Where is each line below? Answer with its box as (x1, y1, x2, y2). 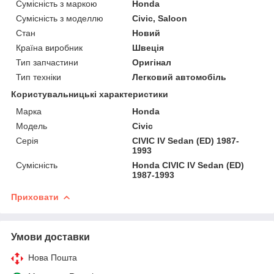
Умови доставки (11, 231, 90, 242)
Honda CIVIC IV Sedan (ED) (132, 160, 245, 170)
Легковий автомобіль (132, 72, 227, 82)
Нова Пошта (28, 252, 77, 262)
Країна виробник (16, 42, 83, 53)
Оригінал (132, 57, 172, 67)
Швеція (132, 42, 165, 53)
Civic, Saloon (132, 13, 188, 23)
